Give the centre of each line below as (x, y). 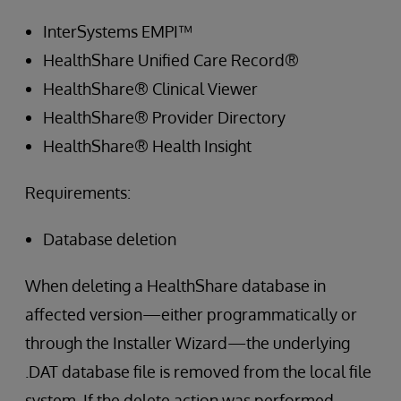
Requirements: (78, 192)
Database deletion (110, 239)
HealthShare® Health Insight (147, 146)
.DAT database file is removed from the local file (198, 371)
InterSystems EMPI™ (118, 31)
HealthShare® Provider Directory (164, 117)
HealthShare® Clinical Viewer (150, 89)
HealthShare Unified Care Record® (171, 60)
